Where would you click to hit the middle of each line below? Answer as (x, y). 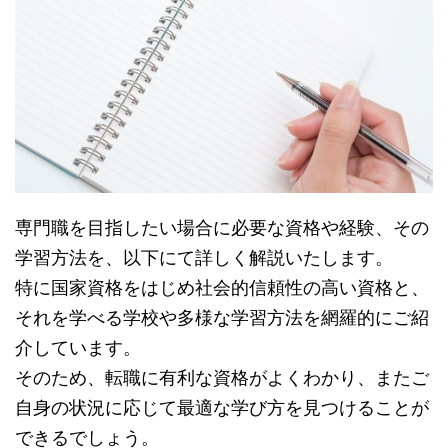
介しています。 (78, 347)
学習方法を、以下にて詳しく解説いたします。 (204, 257)
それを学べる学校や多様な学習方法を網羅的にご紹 (222, 317)
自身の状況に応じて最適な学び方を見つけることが (222, 407)
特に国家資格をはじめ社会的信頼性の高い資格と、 (222, 287)
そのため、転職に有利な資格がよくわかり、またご (222, 377)
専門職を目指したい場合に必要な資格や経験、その (222, 227)
